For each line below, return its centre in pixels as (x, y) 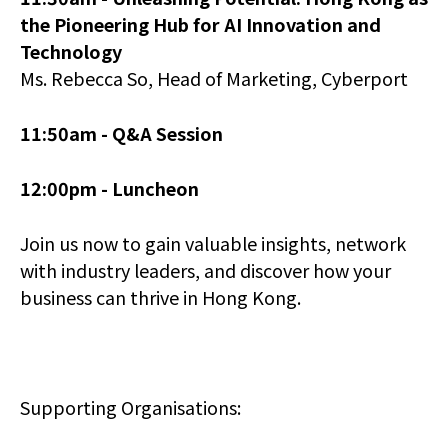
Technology (71, 51)
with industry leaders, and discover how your (205, 270)
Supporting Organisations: (130, 407)
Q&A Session (167, 133)
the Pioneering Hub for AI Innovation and (200, 24)
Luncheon (155, 188)
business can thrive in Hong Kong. (160, 297)
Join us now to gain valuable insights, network (213, 243)
